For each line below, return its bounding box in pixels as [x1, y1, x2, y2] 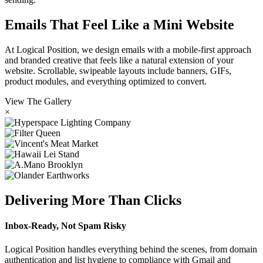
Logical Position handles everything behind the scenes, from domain [5, 244, 257, 254]
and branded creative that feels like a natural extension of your [5, 55, 234, 66]
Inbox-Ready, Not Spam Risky [5, 221, 126, 231]
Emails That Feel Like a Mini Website [5, 17, 234, 33]
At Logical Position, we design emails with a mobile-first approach [5, 45, 251, 55]
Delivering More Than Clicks [5, 193, 181, 208]
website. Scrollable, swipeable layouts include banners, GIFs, [5, 66, 231, 76]
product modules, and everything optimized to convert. [5, 76, 207, 87]
